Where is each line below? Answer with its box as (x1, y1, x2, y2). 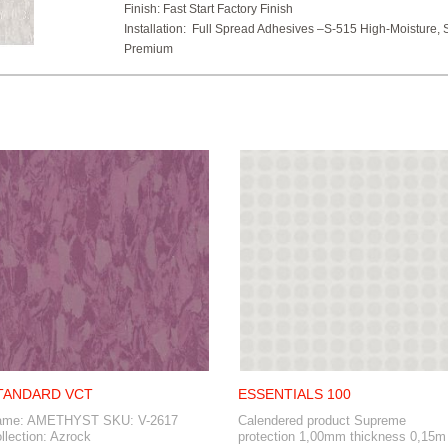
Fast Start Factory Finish (163, 2, 293, 16)
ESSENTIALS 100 (238, 386, 351, 402)
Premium (124, 42, 173, 56)
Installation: (124, 22, 189, 36)
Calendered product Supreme (238, 413, 406, 428)
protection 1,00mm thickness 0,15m (238, 429, 446, 444)
